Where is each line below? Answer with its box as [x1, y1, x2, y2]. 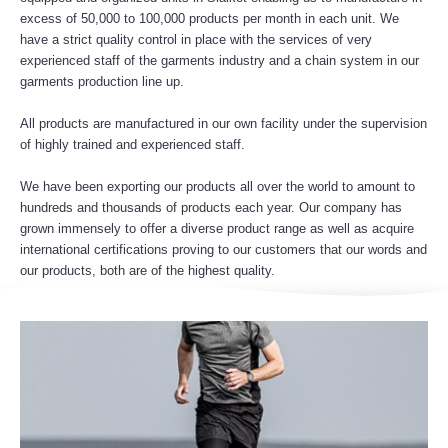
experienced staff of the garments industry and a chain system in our [20, 52, 419, 68]
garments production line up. [20, 73, 184, 89]
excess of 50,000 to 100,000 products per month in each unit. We [20, 10, 399, 26]
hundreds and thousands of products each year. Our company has [20, 199, 402, 215]
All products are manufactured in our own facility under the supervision [20, 115, 427, 131]
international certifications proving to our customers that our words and [20, 241, 427, 257]
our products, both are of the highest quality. [20, 262, 275, 278]
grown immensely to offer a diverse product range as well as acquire [20, 220, 414, 236]
